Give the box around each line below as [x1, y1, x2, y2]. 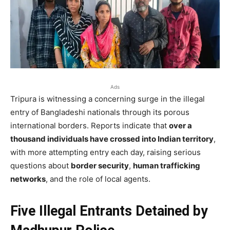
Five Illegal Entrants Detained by [10, 202, 208, 219]
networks [10, 174, 46, 184]
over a [169, 120, 192, 130]
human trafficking [133, 160, 200, 170]
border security [71, 160, 129, 170]
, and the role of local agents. [46, 174, 150, 184]
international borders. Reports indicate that [10, 120, 169, 130]
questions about [10, 160, 71, 170]
